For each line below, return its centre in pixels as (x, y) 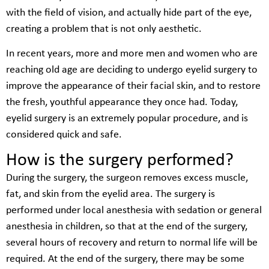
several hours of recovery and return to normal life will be (132, 243)
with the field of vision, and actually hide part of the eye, (129, 13)
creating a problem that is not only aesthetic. (104, 29)
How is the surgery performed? (120, 160)
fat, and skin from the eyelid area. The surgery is (110, 194)
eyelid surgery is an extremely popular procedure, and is (127, 119)
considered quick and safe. (64, 135)
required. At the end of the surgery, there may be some (125, 259)
